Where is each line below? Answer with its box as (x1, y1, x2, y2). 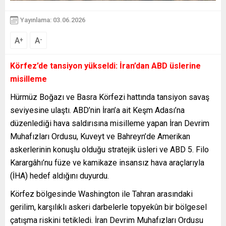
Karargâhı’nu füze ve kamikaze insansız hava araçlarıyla (10, 157, 204, 167)
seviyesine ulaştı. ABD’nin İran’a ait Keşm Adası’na (10, 105, 185, 115)
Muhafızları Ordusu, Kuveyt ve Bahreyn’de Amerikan (10, 131, 190, 141)
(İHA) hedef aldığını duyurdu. (10, 171, 109, 181)
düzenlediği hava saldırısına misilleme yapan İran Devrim (10, 118, 209, 128)
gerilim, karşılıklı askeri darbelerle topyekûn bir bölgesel (10, 202, 207, 212)
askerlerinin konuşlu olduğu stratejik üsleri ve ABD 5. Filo (10, 144, 209, 154)
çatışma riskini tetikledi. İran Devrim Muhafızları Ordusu (10, 215, 203, 225)
